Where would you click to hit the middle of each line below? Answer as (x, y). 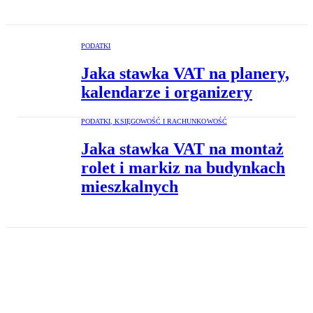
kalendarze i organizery (167, 92)
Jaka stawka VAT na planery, (185, 73)
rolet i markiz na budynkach (183, 167)
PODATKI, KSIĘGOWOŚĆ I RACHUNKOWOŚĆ (154, 121)
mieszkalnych (130, 186)
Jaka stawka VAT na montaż (182, 148)
